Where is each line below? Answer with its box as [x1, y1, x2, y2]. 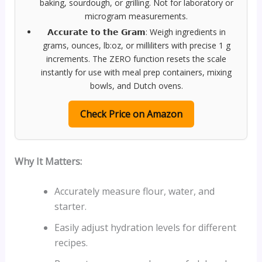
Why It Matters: [14, 154, 82, 168]
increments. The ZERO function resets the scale [46, 53, 226, 64]
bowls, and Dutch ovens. [89, 80, 183, 91]
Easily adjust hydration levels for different [54, 221, 236, 235]
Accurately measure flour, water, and [54, 185, 215, 198]
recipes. [54, 236, 88, 250]
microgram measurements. [85, 10, 188, 22]
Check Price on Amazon [80, 107, 182, 120]
